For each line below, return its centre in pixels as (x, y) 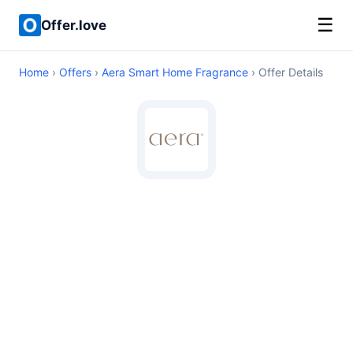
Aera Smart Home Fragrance (175, 72)
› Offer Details (286, 72)
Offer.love (74, 25)
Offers (75, 72)
